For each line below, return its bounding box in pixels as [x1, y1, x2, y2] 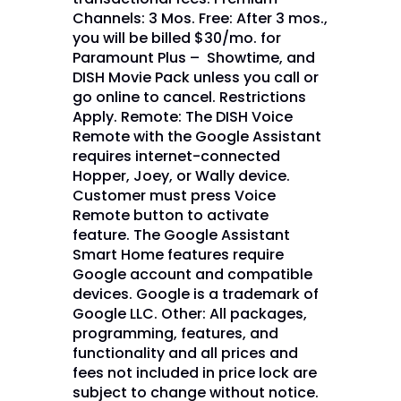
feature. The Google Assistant [72, 224, 290, 245]
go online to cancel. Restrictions [72, 86, 306, 107]
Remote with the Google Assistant [72, 125, 321, 147]
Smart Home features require [72, 243, 284, 265]
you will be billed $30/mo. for [72, 27, 281, 48]
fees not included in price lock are [72, 362, 317, 383]
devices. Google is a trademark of [72, 283, 319, 304]
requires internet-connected [72, 145, 280, 166]
